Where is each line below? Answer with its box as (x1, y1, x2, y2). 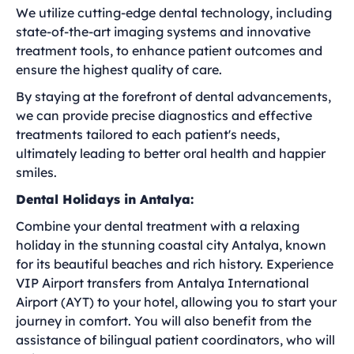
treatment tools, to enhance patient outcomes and (16, 43, 322, 58)
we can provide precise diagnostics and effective (16, 107, 312, 123)
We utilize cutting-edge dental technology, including (16, 5, 332, 21)
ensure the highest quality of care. (16, 62, 222, 77)
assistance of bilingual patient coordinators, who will (16, 332, 335, 348)
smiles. (16, 164, 57, 180)
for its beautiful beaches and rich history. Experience (16, 256, 333, 272)
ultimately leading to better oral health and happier (16, 145, 326, 161)
